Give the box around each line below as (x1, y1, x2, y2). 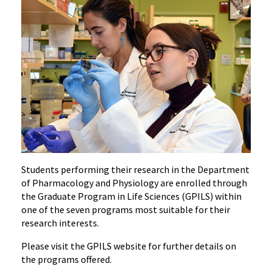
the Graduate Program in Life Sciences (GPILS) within (21, 190, 242, 203)
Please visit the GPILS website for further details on (21, 240, 236, 253)
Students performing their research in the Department (21, 163, 250, 176)
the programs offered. (21, 253, 112, 266)
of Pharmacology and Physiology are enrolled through (21, 177, 247, 189)
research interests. (21, 217, 99, 229)
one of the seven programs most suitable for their (21, 203, 230, 216)
